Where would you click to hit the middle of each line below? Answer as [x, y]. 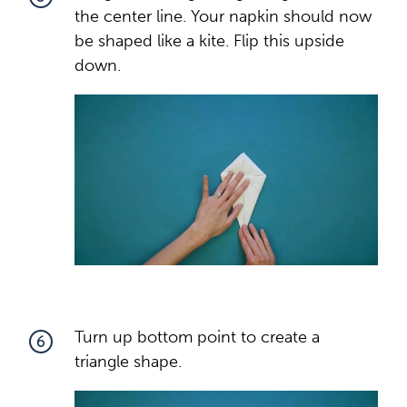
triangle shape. [128, 361]
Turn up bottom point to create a [197, 337]
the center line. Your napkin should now [223, 16]
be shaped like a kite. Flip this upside [209, 40]
